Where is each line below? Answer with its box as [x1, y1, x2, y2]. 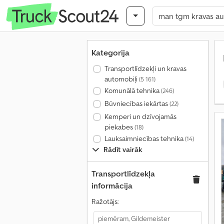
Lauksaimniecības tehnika [104, 134, 185, 143]
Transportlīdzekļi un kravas [104, 64, 186, 73]
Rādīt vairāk [103, 145, 142, 154]
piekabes [104, 122, 134, 131]
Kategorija [91, 47, 129, 57]
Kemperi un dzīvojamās [104, 112, 176, 121]
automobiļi [104, 74, 139, 83]
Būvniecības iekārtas [104, 99, 169, 108]
